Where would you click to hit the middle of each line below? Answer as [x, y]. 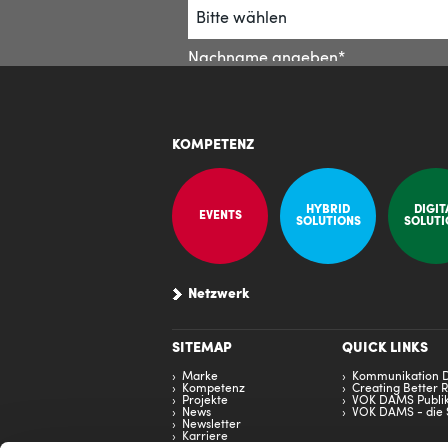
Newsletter [211, 425]
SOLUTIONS [328, 222]
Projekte [205, 401]
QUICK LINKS [385, 348]
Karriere [205, 437]
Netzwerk [219, 294]
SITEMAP [202, 348]
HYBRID [328, 210]
